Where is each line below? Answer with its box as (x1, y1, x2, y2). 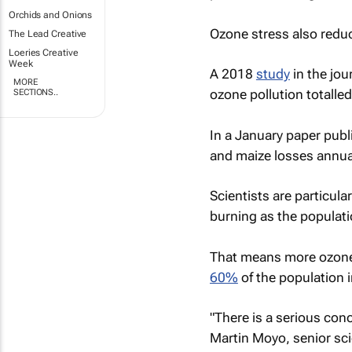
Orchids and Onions (9, 9, 93, 20)
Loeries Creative (9, 47, 79, 58)
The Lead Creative (9, 28, 87, 39)
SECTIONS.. (13, 87, 59, 97)
